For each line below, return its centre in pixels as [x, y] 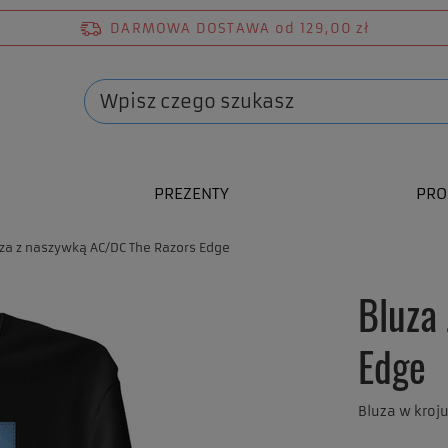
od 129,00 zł [322, 28]
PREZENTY [191, 193]
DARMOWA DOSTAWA [190, 28]
